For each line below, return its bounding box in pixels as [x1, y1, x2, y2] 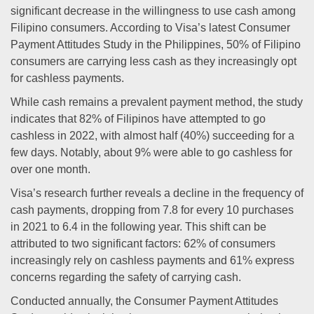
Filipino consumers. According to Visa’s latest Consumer [11, 22, 290, 34]
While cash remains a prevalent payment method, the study [11, 96, 303, 108]
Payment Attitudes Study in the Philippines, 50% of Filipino [11, 39, 301, 50]
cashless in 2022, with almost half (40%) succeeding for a [11, 130, 294, 142]
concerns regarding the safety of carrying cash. [11, 271, 241, 283]
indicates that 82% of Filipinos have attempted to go [11, 113, 266, 125]
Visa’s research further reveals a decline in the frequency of [11, 187, 303, 199]
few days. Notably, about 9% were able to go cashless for [11, 146, 292, 158]
